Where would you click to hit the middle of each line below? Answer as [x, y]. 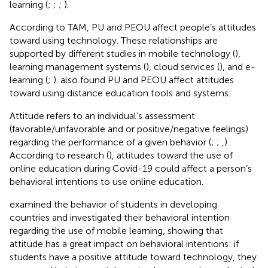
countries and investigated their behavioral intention [120, 217]
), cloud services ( [183, 66]
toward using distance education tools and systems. [120, 93]
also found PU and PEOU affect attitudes [147, 80]
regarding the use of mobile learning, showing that [116, 230]
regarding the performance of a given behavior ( [110, 142]
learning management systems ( [78, 66]
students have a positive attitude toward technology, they [133, 257]
